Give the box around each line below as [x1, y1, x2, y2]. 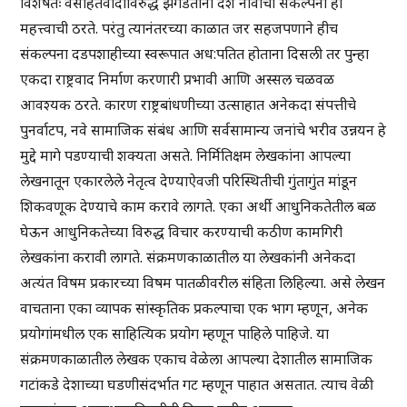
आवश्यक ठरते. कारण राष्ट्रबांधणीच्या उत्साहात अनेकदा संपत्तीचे [20, 94, 357, 115]
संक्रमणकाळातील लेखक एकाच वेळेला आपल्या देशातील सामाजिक [20, 349, 373, 370]
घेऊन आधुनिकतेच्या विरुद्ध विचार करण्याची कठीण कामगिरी [20, 222, 343, 243]
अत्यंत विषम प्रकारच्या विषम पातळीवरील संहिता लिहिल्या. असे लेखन [20, 273, 386, 293]
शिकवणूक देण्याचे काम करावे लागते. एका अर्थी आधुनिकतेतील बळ [20, 196, 377, 217]
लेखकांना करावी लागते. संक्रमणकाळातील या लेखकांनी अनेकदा [20, 247, 356, 268]
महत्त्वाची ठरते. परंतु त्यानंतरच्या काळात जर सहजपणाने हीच [20, 18, 339, 39]
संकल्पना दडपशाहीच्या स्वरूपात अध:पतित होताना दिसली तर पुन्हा [20, 44, 370, 65]
